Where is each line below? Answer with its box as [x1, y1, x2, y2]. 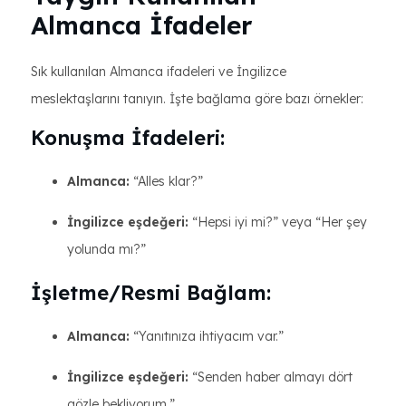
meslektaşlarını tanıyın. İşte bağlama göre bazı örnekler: [31, 91, 363, 107]
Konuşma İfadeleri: [31, 125, 225, 150]
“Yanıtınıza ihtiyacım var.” [130, 328, 284, 344]
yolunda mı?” [67, 241, 146, 257]
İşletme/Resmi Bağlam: [31, 280, 271, 305]
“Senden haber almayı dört [188, 369, 353, 385]
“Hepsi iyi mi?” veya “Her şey [188, 214, 367, 230]
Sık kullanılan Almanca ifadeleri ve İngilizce [31, 63, 286, 80]
